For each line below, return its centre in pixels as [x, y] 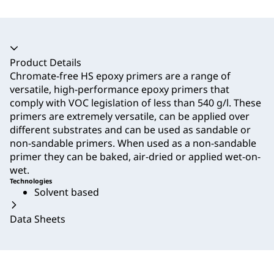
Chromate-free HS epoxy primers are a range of [120, 76]
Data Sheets [38, 219]
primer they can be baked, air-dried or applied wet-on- [135, 157]
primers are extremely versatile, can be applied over [130, 117]
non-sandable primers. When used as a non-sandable [133, 143]
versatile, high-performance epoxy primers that [120, 90]
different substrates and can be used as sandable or [130, 130]
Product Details [46, 63]
